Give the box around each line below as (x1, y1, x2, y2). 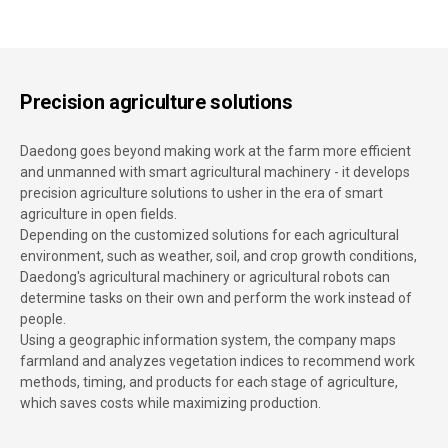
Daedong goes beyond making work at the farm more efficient (20, 142, 411, 159)
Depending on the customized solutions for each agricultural (20, 226, 399, 243)
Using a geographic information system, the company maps (20, 331, 396, 348)
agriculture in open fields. (20, 205, 177, 222)
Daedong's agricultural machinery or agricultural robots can (20, 268, 390, 285)
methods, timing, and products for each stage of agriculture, (20, 373, 398, 390)
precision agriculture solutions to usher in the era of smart (20, 184, 383, 201)
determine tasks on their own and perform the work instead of (20, 289, 412, 306)
